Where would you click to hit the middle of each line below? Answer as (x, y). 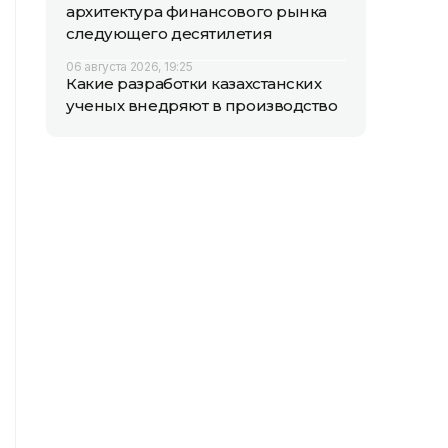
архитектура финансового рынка (196, 11)
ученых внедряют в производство (202, 105)
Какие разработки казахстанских (194, 83)
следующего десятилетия (169, 33)
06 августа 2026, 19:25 (129, 66)
